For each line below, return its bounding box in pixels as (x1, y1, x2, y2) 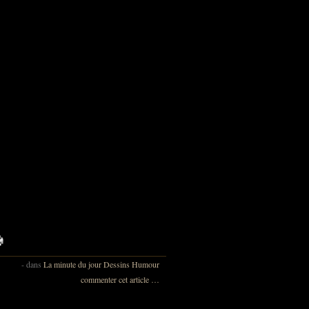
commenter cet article (81, 274, 151, 286)
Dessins (103, 259, 130, 270)
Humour (132, 259, 159, 270)
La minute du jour (43, 259, 101, 270)
